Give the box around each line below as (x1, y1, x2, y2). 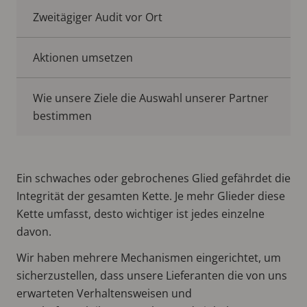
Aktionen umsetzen (33, 49, 133, 65)
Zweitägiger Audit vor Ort (33, 9, 162, 25)
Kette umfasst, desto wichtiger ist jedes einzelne (16, 206, 265, 221)
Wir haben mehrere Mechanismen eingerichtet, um (16, 249, 281, 265)
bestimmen (33, 108, 92, 123)
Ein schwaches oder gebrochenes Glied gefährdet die (16, 170, 291, 186)
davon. (16, 223, 51, 239)
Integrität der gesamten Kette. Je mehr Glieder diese (16, 188, 285, 204)
